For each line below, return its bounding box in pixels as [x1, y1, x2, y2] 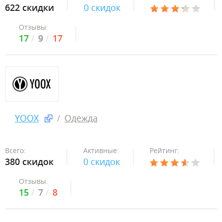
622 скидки [5, 1, 54, 13]
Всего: [5, 146, 26, 155]
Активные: [83, 146, 119, 155]
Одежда [64, 112, 98, 124]
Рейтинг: [150, 146, 179, 155]
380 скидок [5, 156, 54, 167]
